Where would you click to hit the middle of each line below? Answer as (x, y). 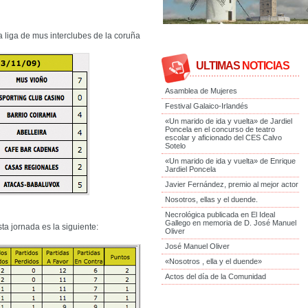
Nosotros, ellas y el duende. (211, 200)
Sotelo (175, 146)
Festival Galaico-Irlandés (207, 106)
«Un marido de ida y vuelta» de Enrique (230, 161)
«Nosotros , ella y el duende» (213, 262)
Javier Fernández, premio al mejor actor (232, 185)
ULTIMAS (218, 66)
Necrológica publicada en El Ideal (220, 215)
